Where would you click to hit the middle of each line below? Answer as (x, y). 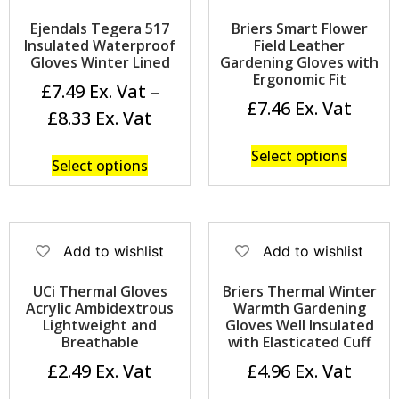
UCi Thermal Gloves (100, 292)
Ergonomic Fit (299, 80)
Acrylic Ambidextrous (100, 309)
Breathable (100, 342)
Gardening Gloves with (299, 63)
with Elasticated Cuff (299, 342)
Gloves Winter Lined (100, 63)
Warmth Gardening (299, 309)
